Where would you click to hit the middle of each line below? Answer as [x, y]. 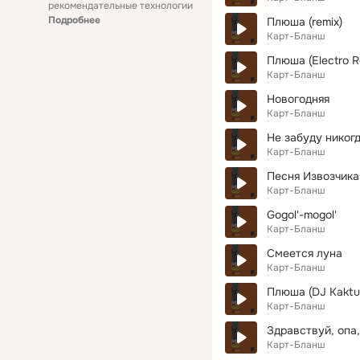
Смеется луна [305, 253]
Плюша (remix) [305, 22]
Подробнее [74, 20]
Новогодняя [298, 99]
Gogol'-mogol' [302, 215]
